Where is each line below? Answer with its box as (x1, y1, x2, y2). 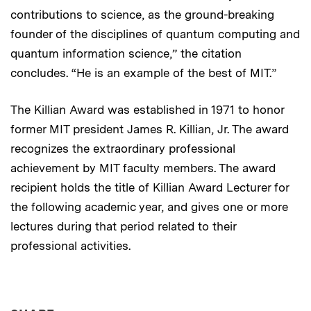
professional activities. (10, 238, 131, 253)
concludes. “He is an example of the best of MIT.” (10, 65, 276, 80)
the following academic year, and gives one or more (10, 199, 288, 214)
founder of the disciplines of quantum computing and (10, 26, 300, 41)
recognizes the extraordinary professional (10, 141, 235, 155)
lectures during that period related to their (10, 219, 236, 233)
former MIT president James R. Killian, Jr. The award (10, 121, 289, 136)
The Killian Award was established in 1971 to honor (10, 102, 284, 117)
